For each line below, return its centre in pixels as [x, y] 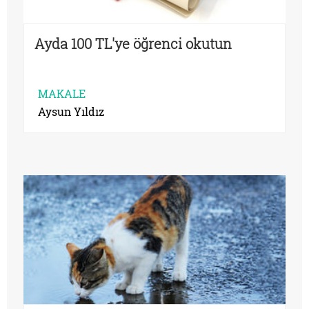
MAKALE [62, 93]
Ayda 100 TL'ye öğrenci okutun [133, 43]
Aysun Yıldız [71, 111]
